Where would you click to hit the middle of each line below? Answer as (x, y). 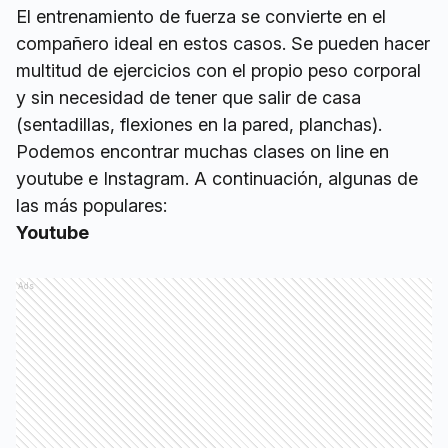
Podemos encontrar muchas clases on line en (202, 152)
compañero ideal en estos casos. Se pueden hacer (223, 44)
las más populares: (91, 206)
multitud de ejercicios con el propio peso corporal (218, 71)
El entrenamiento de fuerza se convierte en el (201, 17)
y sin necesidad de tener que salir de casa (188, 98)
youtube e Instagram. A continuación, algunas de (217, 179)
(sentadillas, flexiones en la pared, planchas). (199, 125)
